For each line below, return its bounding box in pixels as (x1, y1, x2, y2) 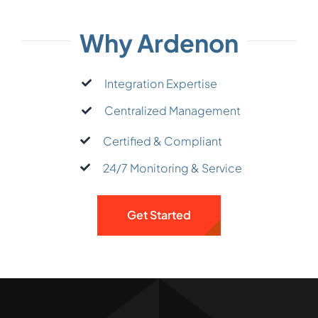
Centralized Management (104, 103, 241, 119)
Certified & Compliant (103, 133, 223, 148)
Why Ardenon (79, 27, 238, 58)
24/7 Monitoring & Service (103, 160, 243, 175)
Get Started (127, 207, 191, 223)
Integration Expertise (104, 75, 218, 91)
